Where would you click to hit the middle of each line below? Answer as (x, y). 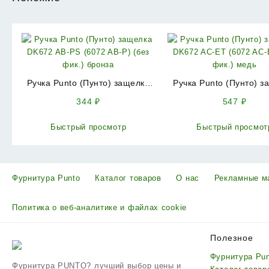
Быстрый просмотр (89, 127)
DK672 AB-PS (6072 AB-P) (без (88, 96)
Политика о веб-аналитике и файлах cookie (99, 208)
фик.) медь (235, 108)
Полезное (231, 238)
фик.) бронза (88, 108)
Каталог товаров (128, 178)
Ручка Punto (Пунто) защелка (88, 83)
